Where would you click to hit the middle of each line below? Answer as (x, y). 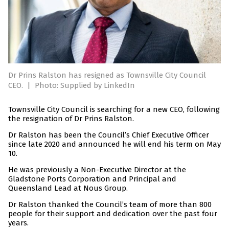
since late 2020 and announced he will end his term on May (114, 144)
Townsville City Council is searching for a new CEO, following (114, 110)
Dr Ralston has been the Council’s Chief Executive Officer (109, 135)
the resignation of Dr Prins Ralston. (71, 119)
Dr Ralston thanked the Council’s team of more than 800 (110, 205)
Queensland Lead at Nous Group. (68, 188)
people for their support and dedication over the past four (113, 214)
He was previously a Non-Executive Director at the (97, 170)
